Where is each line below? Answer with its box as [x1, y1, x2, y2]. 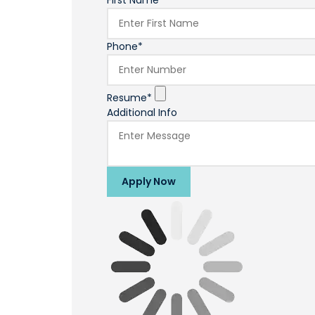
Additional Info [107, 105, 177, 120]
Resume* [107, 91, 152, 105]
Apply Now [122, 174, 176, 189]
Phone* [107, 39, 143, 54]
